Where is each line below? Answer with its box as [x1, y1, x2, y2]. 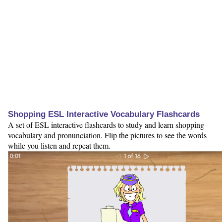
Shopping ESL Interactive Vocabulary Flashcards [8, 110, 200, 119]
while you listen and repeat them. [8, 140, 111, 151]
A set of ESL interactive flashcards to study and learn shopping [8, 119, 204, 130]
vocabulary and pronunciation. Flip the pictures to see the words [8, 130, 207, 141]
